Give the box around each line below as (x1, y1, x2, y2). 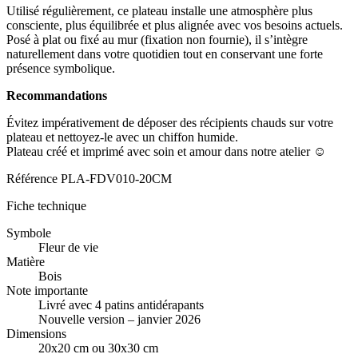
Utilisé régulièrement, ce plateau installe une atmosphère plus (6, 4, 312, 18)
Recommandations (6, 89, 107, 103)
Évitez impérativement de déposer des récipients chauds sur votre (6, 116, 333, 130)
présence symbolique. (6, 62, 115, 76)
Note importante (6, 284, 88, 298)
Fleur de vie (38, 241, 98, 255)
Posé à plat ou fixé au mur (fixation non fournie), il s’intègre (6, 33, 308, 47)
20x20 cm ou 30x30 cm (38, 341, 158, 356)
